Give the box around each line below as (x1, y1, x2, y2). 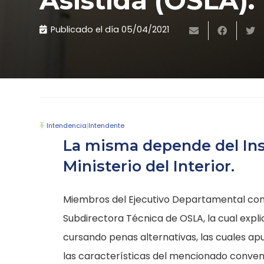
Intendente (88, 121, 125, 131)
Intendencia (47, 121, 87, 131)
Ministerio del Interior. (63, 157, 235, 176)
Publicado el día (50, 24, 121, 35)
